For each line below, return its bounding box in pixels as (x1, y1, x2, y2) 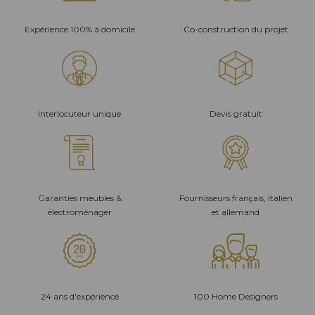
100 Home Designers (193, 291, 278, 302)
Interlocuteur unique (38, 108, 121, 119)
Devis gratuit (209, 108, 262, 119)
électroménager (47, 207, 112, 217)
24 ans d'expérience (40, 291, 119, 302)
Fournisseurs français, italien (179, 193, 292, 203)
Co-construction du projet (183, 24, 288, 34)
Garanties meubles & (37, 193, 122, 203)
